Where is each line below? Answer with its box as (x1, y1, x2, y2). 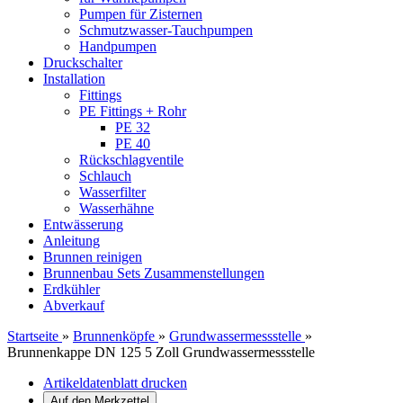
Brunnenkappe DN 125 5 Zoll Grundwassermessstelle (7, 345, 315, 360)
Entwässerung (43, 217, 123, 232)
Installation (43, 71, 105, 86)
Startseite (7, 328, 58, 344)
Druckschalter (43, 55, 122, 70)
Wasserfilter (79, 184, 146, 200)
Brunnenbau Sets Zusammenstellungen (43, 265, 264, 281)
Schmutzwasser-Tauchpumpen (79, 22, 253, 38)
